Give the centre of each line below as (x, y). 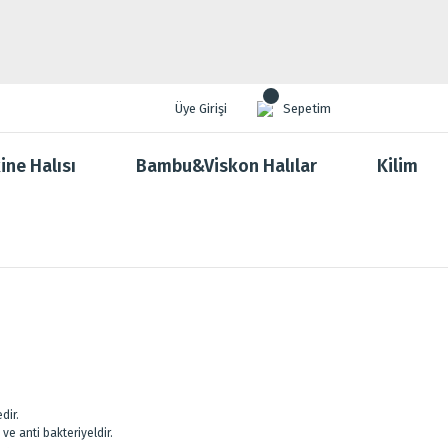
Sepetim (307, 108)
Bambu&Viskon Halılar (226, 166)
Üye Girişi (201, 108)
